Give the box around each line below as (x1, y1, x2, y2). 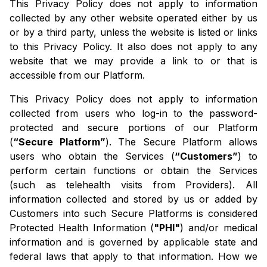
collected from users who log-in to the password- (10, 107, 257, 120)
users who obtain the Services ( (10, 150, 175, 163)
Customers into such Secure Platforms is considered (10, 207, 257, 220)
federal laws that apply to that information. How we (10, 250, 257, 263)
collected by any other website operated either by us (10, 12, 257, 24)
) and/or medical (180, 222, 258, 234)
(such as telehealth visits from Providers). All (10, 179, 257, 191)
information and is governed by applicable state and (10, 236, 257, 249)
